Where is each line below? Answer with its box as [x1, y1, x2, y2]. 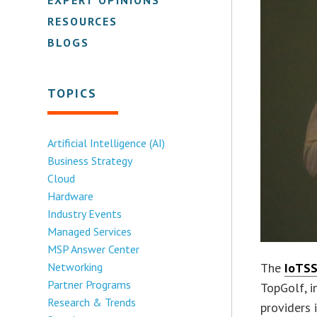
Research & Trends [47, 294, 137, 309]
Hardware [47, 188, 94, 203]
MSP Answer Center [47, 241, 140, 256]
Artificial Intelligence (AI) [47, 135, 166, 150]
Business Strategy [47, 153, 133, 168]
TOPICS [47, 84, 98, 101]
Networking [47, 259, 103, 274]
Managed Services [47, 224, 132, 238]
